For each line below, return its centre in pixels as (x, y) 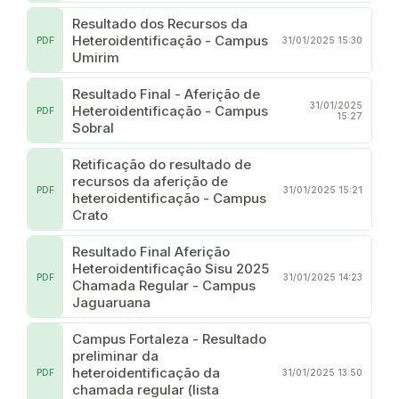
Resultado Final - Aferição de (166, 94)
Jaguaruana (111, 302)
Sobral (93, 127)
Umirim (96, 57)
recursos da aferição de (150, 181)
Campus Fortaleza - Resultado (169, 338)
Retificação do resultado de (162, 164)
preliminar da (115, 355)
